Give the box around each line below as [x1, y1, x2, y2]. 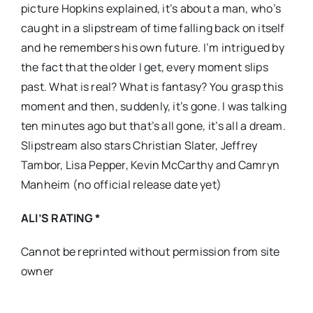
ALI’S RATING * [20, 210, 101, 226]
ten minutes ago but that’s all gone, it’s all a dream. [20, 117, 286, 133]
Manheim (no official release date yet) [20, 176, 222, 192]
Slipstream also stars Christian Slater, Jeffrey [20, 137, 258, 153]
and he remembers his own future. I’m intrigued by [20, 39, 284, 55]
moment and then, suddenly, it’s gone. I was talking [20, 98, 287, 114]
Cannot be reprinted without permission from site [20, 243, 280, 259]
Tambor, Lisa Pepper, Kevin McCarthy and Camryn [20, 156, 280, 173]
